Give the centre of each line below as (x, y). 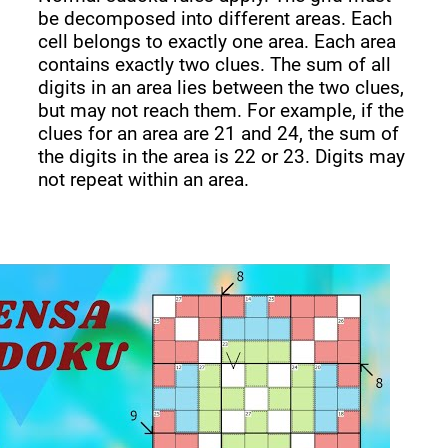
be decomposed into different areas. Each (215, 18)
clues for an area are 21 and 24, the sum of (219, 133)
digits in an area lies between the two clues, (221, 87)
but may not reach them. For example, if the (221, 110)
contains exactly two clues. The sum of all (215, 64)
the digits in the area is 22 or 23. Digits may (222, 156)
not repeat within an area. (144, 179)
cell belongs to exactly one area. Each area (217, 41)
